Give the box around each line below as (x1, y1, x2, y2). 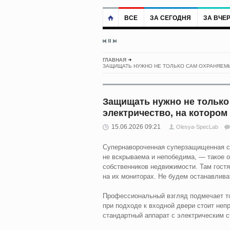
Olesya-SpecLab (176, 123, 218, 130)
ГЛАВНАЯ (102, 56, 126, 63)
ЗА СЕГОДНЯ (149, 14, 191, 22)
